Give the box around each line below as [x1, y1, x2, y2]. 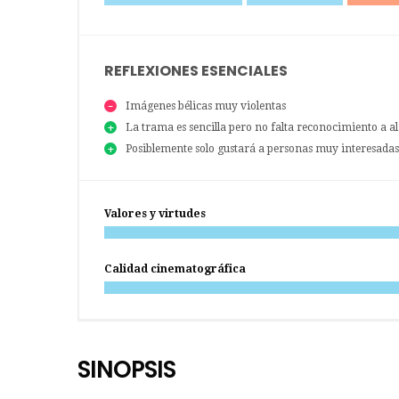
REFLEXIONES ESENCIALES [104, 61, 288, 82]
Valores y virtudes [104, 208, 206, 221]
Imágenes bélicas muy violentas [126, 100, 286, 113]
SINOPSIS [77, 354, 175, 387]
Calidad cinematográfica [104, 263, 246, 276]
